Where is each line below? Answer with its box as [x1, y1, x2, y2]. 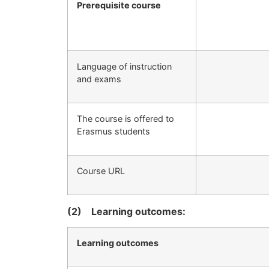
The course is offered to [77, 113, 174, 124]
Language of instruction [77, 61, 172, 71]
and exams [77, 73, 121, 84]
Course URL [77, 165, 125, 176]
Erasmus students [77, 125, 150, 136]
